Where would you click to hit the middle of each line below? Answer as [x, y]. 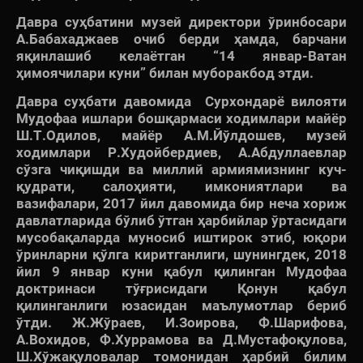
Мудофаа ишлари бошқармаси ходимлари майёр [181, 118]
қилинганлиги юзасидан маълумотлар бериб [181, 305]
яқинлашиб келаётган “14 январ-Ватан [181, 56]
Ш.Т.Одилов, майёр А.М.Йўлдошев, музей [181, 135]
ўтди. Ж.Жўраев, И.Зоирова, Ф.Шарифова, [181, 322]
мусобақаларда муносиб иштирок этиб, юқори [181, 237]
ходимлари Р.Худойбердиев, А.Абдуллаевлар [181, 152]
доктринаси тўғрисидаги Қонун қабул [181, 288]
